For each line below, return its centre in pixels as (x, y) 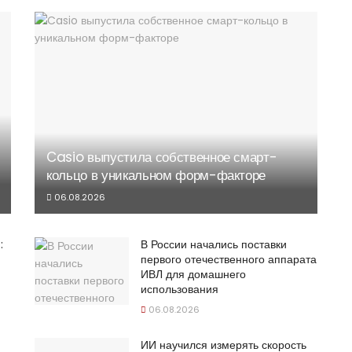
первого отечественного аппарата (229, 260)
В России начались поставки (214, 245)
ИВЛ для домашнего (193, 275)
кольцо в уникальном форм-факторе (156, 176)
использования (180, 290)
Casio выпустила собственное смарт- (162, 158)
